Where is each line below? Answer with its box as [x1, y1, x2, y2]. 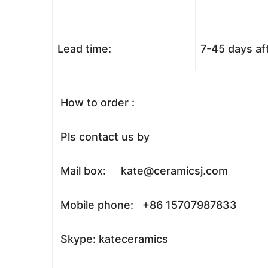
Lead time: [57, 42, 111, 55]
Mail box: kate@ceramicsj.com [57, 165, 228, 177]
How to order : [57, 96, 135, 109]
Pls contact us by [57, 130, 150, 143]
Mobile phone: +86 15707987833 [57, 199, 237, 211]
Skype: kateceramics [57, 233, 168, 245]
